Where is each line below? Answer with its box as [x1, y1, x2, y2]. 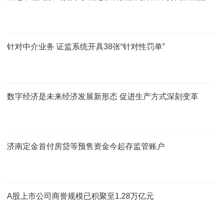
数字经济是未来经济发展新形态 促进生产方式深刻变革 [7, 92, 198, 101]
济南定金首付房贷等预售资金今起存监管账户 [7, 142, 165, 150]
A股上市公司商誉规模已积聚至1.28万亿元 [7, 191, 154, 200]
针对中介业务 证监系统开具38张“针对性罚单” [7, 42, 165, 51]
